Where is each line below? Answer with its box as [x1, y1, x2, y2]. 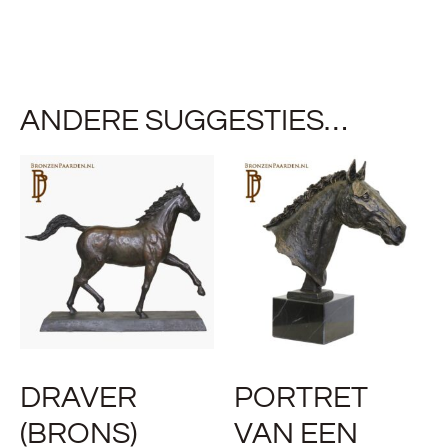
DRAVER [20, 382, 137, 414]
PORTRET [234, 382, 368, 414]
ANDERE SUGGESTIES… [20, 105, 348, 137]
